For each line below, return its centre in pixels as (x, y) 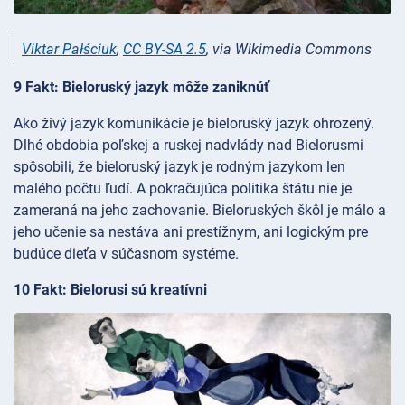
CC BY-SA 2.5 (165, 50)
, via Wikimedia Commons (289, 50)
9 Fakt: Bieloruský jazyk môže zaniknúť (141, 87)
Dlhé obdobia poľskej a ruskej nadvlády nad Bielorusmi (188, 145)
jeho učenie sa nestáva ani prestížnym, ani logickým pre (191, 231)
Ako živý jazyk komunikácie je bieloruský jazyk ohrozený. (194, 123)
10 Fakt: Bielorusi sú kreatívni (110, 289)
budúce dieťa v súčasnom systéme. (126, 253)
